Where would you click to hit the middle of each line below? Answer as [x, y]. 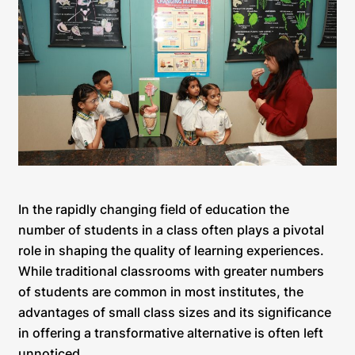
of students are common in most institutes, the [161, 292]
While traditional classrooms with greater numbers [171, 271]
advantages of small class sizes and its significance [175, 312]
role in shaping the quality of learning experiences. [171, 250]
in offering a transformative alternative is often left [171, 333]
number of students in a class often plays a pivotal [171, 230]
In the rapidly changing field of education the [154, 209]
